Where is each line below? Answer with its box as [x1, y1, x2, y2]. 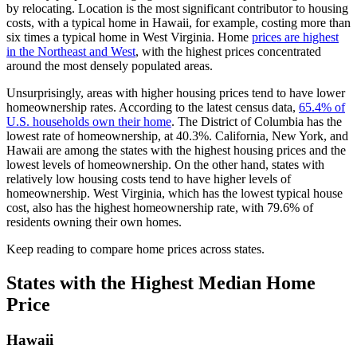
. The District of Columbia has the [171, 115, 342, 129]
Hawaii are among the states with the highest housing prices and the [6, 143, 346, 158]
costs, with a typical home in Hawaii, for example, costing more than [6, 16, 351, 30]
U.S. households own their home [6, 115, 171, 129]
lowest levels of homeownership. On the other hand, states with [6, 158, 324, 172]
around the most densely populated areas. [6, 59, 213, 73]
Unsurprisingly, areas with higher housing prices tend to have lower [6, 86, 345, 100]
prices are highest [252, 30, 339, 45]
